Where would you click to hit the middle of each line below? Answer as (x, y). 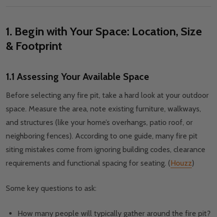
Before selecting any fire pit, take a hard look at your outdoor (107, 95)
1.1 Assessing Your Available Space (77, 77)
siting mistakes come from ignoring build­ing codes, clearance (106, 150)
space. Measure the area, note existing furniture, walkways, (103, 109)
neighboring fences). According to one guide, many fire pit (102, 136)
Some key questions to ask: (51, 188)
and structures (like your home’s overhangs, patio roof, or (99, 123)
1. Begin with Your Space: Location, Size (104, 31)
